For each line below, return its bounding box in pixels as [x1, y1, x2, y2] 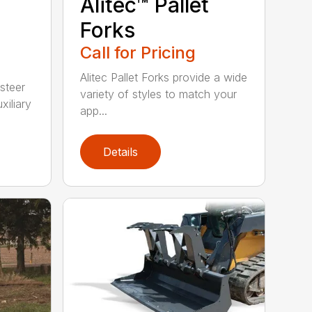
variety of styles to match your [80, 86, 237, 101]
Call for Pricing [80, 42, 196, 63]
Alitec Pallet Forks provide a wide [80, 70, 248, 84]
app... [80, 103, 108, 118]
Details [103, 145, 139, 159]
